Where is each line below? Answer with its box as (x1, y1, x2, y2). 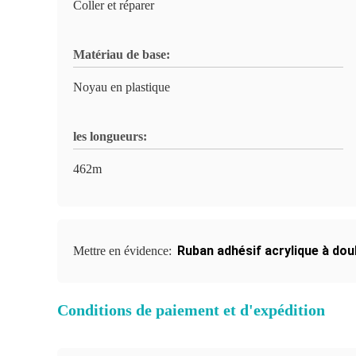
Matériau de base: (73, 48, 170, 61)
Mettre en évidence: (73, 244, 175, 257)
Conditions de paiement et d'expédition (57, 301, 325, 319)
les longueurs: (73, 130, 147, 143)
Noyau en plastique (73, 80, 170, 94)
